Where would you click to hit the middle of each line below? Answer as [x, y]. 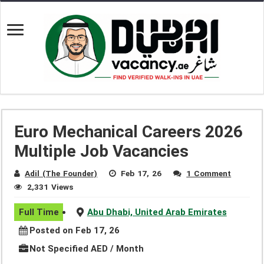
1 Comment [209, 174]
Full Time [39, 212]
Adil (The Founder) [61, 174]
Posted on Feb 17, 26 [74, 230]
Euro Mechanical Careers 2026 [129, 132]
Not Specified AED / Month [86, 248]
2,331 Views [50, 187]
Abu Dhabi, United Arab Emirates [157, 212]
